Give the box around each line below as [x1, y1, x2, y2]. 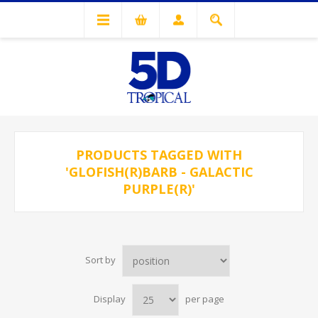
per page [185, 292, 224, 306]
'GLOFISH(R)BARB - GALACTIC [65, 163, 253, 180]
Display [94, 292, 126, 306]
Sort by [84, 253, 116, 267]
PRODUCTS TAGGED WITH [76, 146, 242, 163]
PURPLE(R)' [123, 180, 195, 197]
